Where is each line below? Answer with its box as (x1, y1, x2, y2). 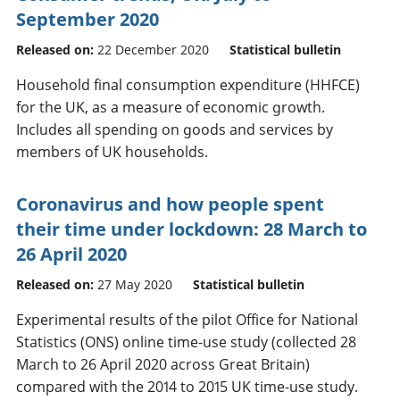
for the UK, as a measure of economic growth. (16, 96, 325, 117)
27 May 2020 (97, 275, 172, 293)
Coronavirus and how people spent (16, 191, 324, 216)
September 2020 (16, 6, 159, 31)
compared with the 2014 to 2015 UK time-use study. (16, 376, 358, 396)
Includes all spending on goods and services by (16, 119, 333, 139)
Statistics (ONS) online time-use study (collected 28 (16, 331, 356, 352)
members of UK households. (16, 141, 208, 162)
